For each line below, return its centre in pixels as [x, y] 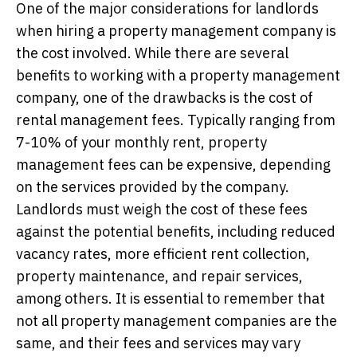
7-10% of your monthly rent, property [141, 142]
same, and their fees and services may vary [158, 343]
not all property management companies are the [177, 320]
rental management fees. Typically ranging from [176, 120]
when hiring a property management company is [176, 30]
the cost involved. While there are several [152, 53]
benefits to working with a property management [178, 75]
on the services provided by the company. [153, 186]
